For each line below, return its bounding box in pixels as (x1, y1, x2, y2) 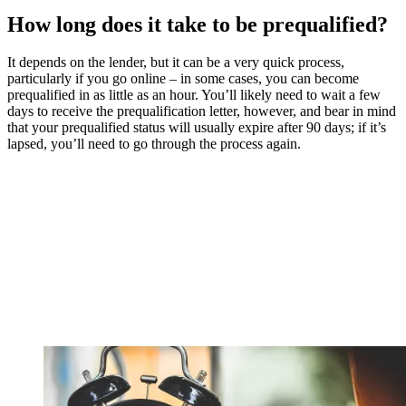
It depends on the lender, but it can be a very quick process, (7, 54, 344, 71)
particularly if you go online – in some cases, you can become (7, 71, 359, 87)
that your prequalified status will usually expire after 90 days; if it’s (7, 120, 386, 136)
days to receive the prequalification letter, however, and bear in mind (7, 103, 396, 120)
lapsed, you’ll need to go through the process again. (7, 136, 304, 152)
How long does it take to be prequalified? (7, 12, 388, 36)
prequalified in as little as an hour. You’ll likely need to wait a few (7, 87, 381, 103)
